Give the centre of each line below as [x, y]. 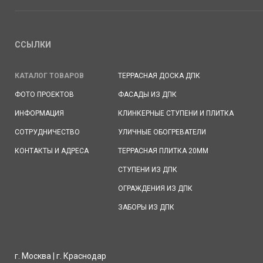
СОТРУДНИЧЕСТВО [47, 132]
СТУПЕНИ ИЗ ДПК [148, 170]
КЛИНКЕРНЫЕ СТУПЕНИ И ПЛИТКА [176, 113]
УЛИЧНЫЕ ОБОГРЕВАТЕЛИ [162, 132]
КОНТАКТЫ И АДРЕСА [52, 151]
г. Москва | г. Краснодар [60, 256]
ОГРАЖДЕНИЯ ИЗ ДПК [155, 188]
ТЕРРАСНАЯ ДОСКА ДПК [159, 76]
